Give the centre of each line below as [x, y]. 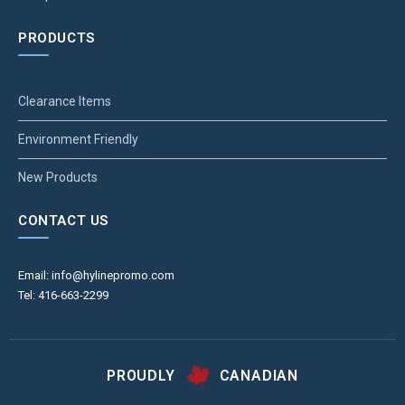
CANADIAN [259, 375]
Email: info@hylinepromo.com [96, 276]
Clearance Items [65, 102]
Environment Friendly [78, 140]
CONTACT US [63, 221]
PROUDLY [141, 375]
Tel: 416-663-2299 [63, 296]
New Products [58, 178]
